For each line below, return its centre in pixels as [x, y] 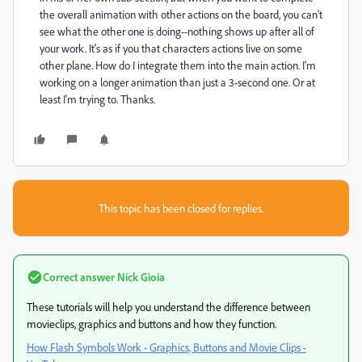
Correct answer [79, 277]
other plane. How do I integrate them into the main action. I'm [178, 65]
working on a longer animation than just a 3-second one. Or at [177, 82]
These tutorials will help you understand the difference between [168, 307]
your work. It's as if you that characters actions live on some [171, 48]
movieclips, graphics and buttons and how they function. [152, 324]
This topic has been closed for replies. [181, 208]
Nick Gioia [140, 277]
